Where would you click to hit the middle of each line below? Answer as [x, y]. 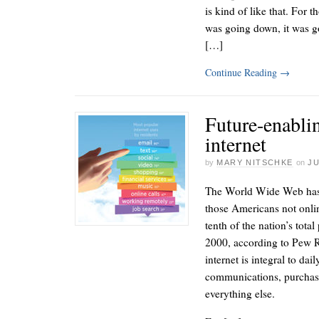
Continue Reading [242, 72]
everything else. [240, 294]
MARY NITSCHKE [255, 162]
